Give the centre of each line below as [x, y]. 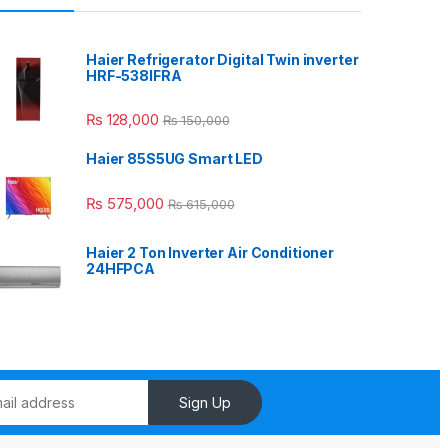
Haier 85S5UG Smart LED [174, 159]
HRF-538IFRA [134, 76]
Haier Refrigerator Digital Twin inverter [222, 60]
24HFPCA [121, 269]
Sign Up [204, 403]
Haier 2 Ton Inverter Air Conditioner [210, 253]
